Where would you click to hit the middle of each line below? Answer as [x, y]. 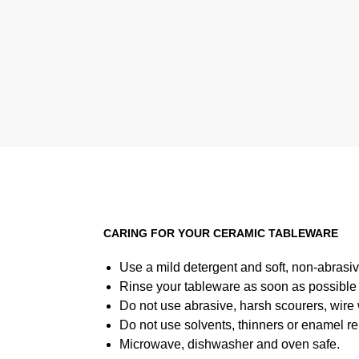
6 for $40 [132, 77]
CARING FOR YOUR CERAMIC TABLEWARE [220, 233]
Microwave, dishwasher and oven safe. [229, 344]
